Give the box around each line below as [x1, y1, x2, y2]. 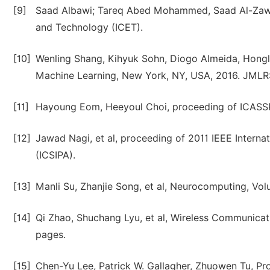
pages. [36, 229, 66, 240]
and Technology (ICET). [36, 22, 143, 33]
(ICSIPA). [36, 149, 75, 161]
